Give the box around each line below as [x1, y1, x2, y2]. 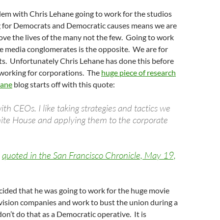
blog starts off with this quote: [12, 80, 115, 89]
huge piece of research [101, 68, 176, 77]
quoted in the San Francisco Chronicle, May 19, [2, 149, 176, 161]
